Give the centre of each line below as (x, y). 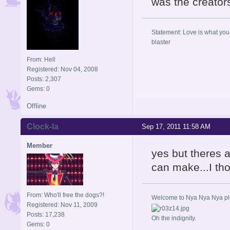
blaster (161, 42)
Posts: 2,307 (44, 79)
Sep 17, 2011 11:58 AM (176, 126)
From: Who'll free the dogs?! (65, 195)
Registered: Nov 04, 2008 (62, 69)
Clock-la (43, 126)
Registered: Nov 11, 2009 (62, 205)
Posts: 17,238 (46, 214)
